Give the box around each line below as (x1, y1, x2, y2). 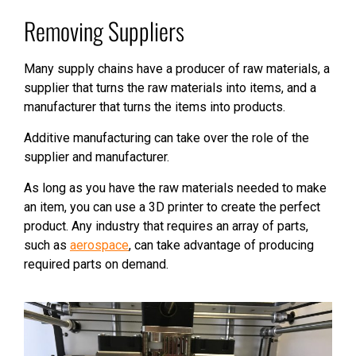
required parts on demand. (24, 257, 168, 273)
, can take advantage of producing (129, 238, 314, 253)
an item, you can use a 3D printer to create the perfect (24, 199, 320, 215)
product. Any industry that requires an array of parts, (24, 219, 308, 234)
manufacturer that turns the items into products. (24, 99, 285, 115)
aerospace (70, 238, 129, 253)
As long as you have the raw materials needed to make (24, 180, 327, 196)
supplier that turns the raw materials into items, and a (24, 80, 316, 96)
